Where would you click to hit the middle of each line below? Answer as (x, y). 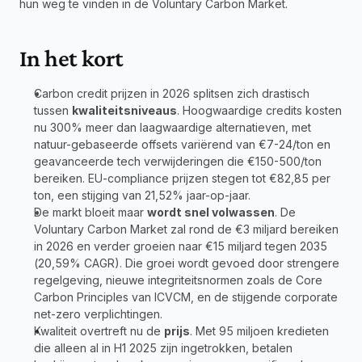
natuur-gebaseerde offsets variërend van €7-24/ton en (182, 144)
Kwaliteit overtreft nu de (99, 331)
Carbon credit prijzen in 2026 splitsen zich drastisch (172, 93)
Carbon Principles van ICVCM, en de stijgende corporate (186, 297)
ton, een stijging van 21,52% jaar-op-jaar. (142, 195)
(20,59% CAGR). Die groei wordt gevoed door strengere (187, 263)
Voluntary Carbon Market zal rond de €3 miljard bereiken (186, 229)
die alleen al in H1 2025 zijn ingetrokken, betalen (163, 348)
